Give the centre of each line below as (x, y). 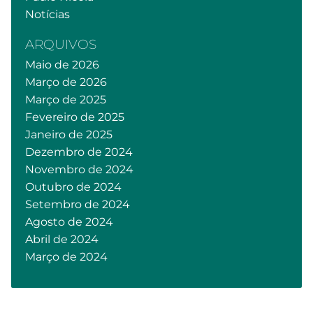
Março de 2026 (66, 82)
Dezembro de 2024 (79, 152)
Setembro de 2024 (78, 204)
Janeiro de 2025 (69, 134)
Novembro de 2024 (79, 169)
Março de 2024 (66, 257)
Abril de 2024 (62, 239)
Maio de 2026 (62, 65)
